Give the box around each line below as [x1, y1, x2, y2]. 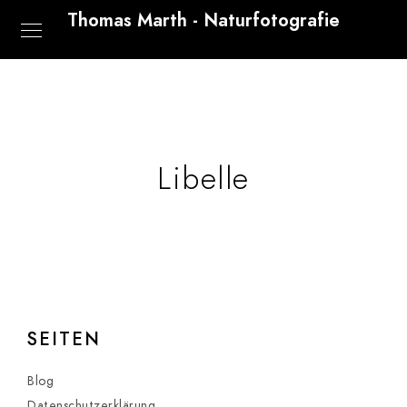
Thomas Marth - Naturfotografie [67, 7, 340, 33]
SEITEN [27, 326, 101, 352]
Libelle [157, 157, 250, 200]
